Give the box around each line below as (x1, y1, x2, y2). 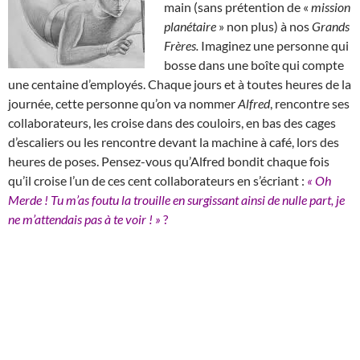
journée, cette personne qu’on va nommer (8, 95, 238, 111)
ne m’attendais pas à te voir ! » (8, 211, 163, 227)
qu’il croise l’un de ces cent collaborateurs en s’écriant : (8, 172, 307, 188)
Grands (312, 18, 350, 34)
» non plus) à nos (216, 18, 312, 34)
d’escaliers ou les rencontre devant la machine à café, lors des (8, 133, 339, 149)
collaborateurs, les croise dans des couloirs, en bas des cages (8, 114, 336, 130)
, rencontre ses (270, 95, 350, 111)
